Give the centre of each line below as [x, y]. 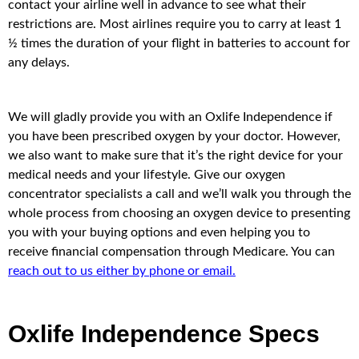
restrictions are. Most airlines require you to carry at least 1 [175, 24]
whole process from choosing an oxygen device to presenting [179, 213]
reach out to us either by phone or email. [122, 270]
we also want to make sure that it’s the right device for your [175, 155]
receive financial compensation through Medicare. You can [171, 251]
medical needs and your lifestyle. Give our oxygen [147, 174]
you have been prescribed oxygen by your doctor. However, [174, 136]
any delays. [39, 62]
